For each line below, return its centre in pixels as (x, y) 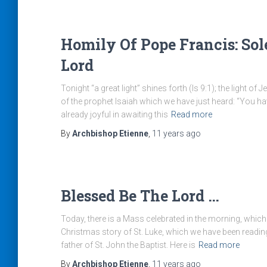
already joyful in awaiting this (114, 114)
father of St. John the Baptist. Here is (128, 245)
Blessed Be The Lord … (140, 196)
